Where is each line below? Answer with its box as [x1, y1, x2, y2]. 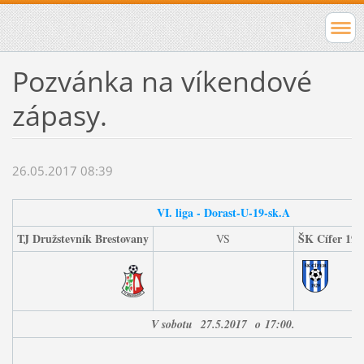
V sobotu [151, 316, 193, 333]
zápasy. [11, 96, 107, 134]
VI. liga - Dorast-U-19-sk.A [156, 204, 290, 222]
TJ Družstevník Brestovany [16, 230, 149, 248]
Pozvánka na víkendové [11, 62, 312, 100]
